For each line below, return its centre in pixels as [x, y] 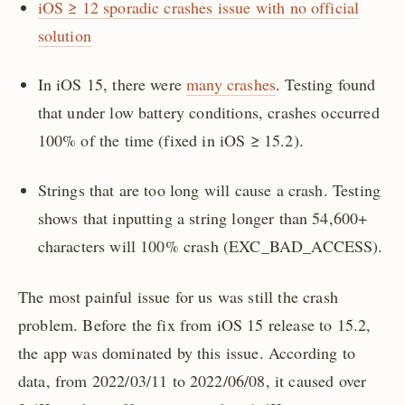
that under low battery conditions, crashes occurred [208, 113]
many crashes [231, 85]
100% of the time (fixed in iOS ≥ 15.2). [170, 141]
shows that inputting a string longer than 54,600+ [202, 217]
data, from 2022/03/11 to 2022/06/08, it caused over [193, 381]
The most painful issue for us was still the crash [178, 297]
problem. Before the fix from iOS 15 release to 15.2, [195, 325]
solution [64, 36]
